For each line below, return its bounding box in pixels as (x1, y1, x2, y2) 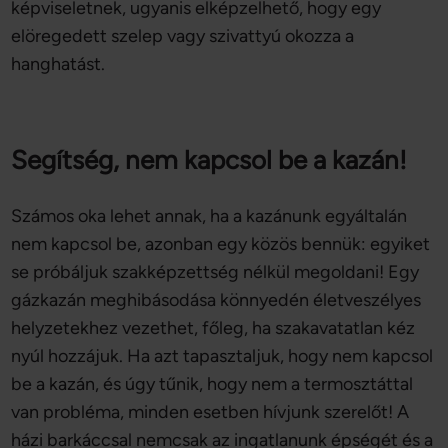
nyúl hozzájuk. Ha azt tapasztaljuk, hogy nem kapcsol (11, 345, 434, 367)
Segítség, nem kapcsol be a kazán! (11, 144, 408, 176)
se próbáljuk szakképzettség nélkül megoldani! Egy (11, 261, 420, 283)
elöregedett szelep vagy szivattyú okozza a (11, 25, 355, 47)
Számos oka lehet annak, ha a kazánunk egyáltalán (11, 205, 408, 227)
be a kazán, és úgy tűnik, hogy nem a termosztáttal (11, 373, 414, 395)
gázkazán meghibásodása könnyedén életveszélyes (11, 289, 422, 311)
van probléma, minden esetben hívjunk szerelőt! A (11, 401, 410, 423)
